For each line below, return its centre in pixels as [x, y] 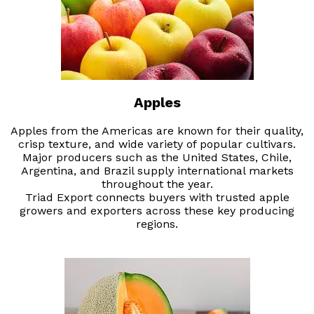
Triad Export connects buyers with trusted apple [157, 198]
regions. [157, 224]
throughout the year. [157, 184]
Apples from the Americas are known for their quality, [157, 131]
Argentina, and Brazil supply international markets [157, 171]
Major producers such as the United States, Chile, [157, 158]
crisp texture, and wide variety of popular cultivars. [157, 144]
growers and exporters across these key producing [157, 211]
